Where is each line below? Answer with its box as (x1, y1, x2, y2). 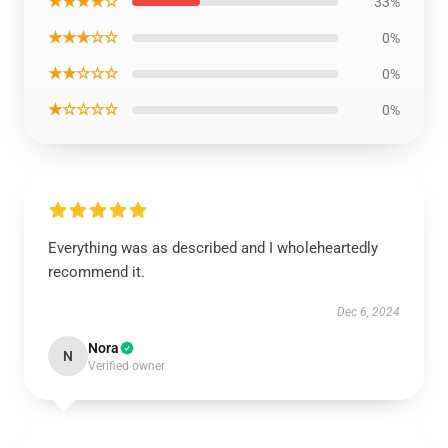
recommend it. (48, 263, 145, 281)
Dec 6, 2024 (337, 305, 400, 319)
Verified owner (88, 359, 165, 373)
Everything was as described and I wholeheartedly (48, 239, 378, 257)
